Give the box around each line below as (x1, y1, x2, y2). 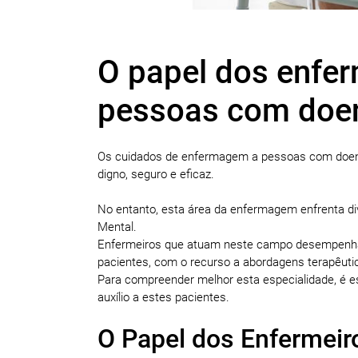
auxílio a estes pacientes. (97, 289, 233, 304)
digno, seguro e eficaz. (97, 166, 217, 181)
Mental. (97, 219, 140, 234)
